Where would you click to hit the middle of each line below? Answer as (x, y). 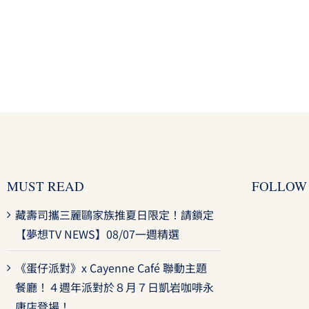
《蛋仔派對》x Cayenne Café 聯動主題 (111, 268)
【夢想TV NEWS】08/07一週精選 (97, 234)
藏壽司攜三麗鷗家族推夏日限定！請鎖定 (114, 215)
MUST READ (45, 186)
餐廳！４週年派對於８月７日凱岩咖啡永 (114, 287)
